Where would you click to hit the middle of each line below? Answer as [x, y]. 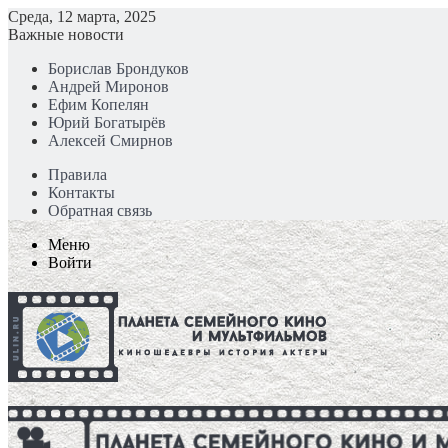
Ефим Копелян [98, 104]
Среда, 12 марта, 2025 [82, 16]
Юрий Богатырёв [107, 122]
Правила [77, 174]
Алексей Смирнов [110, 140]
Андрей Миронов [108, 86]
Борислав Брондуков [118, 68]
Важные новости [66, 34]
